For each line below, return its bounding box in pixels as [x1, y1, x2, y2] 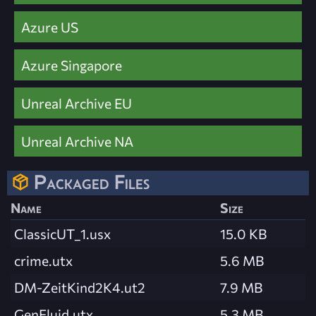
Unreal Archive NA [21, 133, 133, 150]
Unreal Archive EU [21, 95, 132, 112]
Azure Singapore [21, 56, 122, 74]
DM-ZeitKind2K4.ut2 [14, 279, 145, 296]
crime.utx [14, 252, 73, 269]
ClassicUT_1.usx [14, 225, 111, 243]
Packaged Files [34, 171, 150, 194]
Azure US [21, 18, 78, 36]
